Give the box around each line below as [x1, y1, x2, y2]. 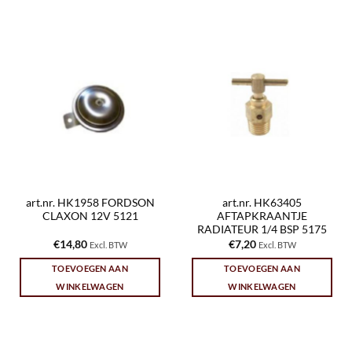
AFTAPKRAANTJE [217, 210, 307, 223]
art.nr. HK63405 [222, 196, 302, 210]
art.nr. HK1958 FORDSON [25, 196, 155, 210]
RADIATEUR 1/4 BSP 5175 [197, 223, 327, 236]
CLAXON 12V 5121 [42, 210, 138, 223]
